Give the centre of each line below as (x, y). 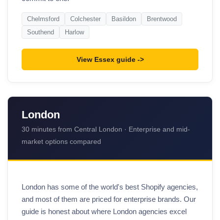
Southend (41, 32)
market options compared (61, 142)
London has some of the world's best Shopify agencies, (110, 187)
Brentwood (162, 19)
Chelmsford (43, 19)
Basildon (124, 19)
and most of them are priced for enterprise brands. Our (109, 199)
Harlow (74, 32)
